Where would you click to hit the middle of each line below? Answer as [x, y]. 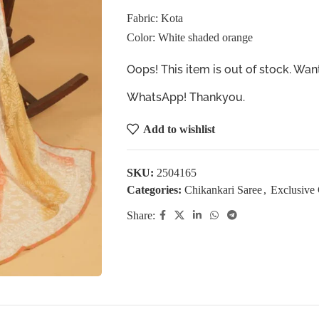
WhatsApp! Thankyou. [185, 97]
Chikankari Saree [223, 190]
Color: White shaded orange [189, 37]
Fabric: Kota [155, 18]
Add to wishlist [179, 129]
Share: [141, 215]
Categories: [154, 190]
